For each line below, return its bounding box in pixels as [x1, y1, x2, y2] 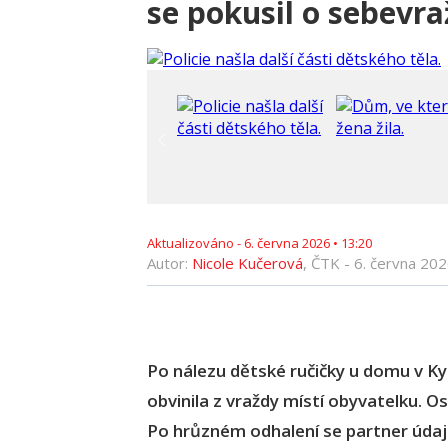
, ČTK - [303, 253, 354, 273]
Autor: [147, 253, 192, 273]
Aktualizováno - [147, 234, 244, 252]
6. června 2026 [244, 234, 330, 252]
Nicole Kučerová [192, 253, 303, 273]
